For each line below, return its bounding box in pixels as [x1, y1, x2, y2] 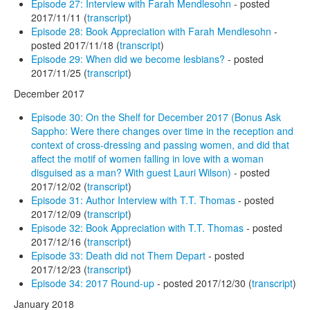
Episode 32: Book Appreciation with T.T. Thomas [31, 220, 244, 235]
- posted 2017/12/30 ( [154, 275, 252, 290]
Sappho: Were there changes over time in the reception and [31, 123, 293, 138]
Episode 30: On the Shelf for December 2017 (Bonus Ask [31, 109, 281, 124]
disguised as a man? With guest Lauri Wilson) [31, 165, 231, 179]
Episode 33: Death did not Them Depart [31, 248, 206, 262]
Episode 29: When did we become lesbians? [31, 51, 225, 66]
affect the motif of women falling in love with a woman [31, 151, 264, 165]
